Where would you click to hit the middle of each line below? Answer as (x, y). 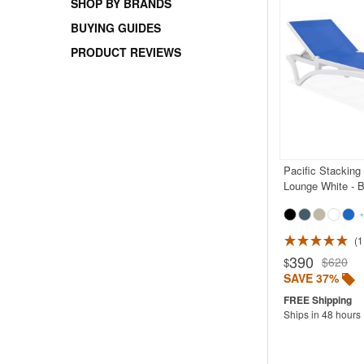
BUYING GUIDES (116, 27)
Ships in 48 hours (322, 314)
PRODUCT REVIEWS (126, 52)
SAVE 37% (311, 277)
